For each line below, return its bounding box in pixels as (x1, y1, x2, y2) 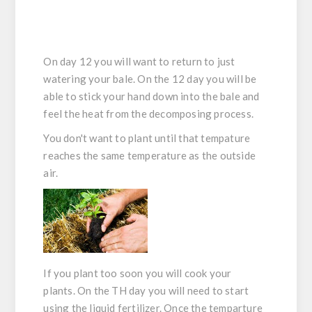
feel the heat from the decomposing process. (43, 107, 254, 120)
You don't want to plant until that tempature (43, 132, 251, 145)
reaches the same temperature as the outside (43, 149, 256, 162)
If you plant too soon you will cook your (43, 267, 232, 280)
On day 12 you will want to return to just (43, 55, 235, 68)
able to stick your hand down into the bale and (43, 90, 260, 103)
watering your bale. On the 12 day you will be (43, 72, 257, 86)
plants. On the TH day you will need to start (43, 284, 249, 297)
